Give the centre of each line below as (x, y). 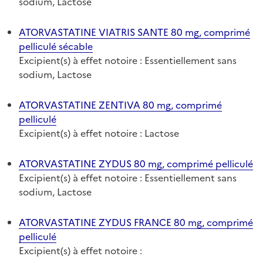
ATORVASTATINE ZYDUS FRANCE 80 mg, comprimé (136, 222)
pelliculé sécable (56, 46)
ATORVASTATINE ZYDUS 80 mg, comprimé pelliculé (136, 163)
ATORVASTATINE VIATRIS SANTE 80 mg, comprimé (134, 32)
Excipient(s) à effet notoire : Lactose (99, 133)
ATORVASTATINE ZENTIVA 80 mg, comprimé (120, 105)
